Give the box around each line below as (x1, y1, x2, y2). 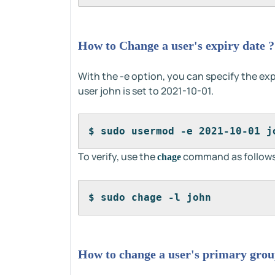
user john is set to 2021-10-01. (78, 84, 214, 98)
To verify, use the (78, 150, 157, 163)
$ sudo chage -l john (88, 192, 211, 203)
